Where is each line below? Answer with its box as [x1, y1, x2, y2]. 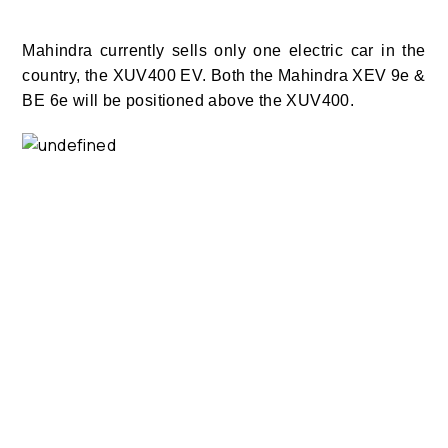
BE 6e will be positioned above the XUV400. [22, 92, 355, 110]
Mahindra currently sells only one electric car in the [22, 42, 426, 60]
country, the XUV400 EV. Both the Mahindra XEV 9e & [22, 67, 426, 85]
